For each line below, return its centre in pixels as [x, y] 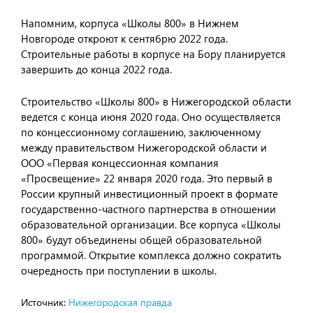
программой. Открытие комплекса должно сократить [151, 255]
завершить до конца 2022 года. [96, 69]
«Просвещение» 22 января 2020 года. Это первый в [147, 178]
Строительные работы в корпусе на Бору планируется [153, 54]
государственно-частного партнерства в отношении [148, 209]
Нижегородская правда [120, 302]
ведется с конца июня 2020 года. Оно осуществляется [151, 117]
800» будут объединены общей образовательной [141, 240]
